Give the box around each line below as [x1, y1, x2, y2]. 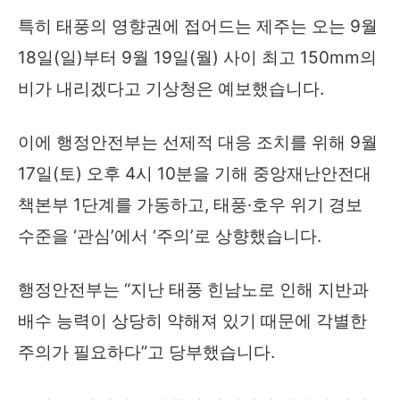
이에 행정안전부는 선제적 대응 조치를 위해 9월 [18, 132, 378, 154]
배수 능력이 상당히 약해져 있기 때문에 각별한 [18, 311, 367, 332]
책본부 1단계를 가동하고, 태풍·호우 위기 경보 [18, 195, 362, 216]
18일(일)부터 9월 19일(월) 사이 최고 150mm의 [18, 47, 377, 69]
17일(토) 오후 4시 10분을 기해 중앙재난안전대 [18, 163, 371, 185]
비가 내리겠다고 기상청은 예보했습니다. [18, 79, 324, 100]
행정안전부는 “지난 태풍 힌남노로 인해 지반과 [18, 279, 369, 301]
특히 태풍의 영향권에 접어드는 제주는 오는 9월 [18, 16, 378, 37]
